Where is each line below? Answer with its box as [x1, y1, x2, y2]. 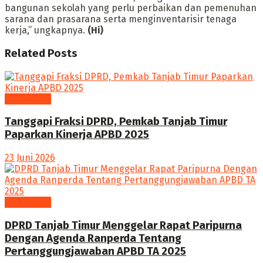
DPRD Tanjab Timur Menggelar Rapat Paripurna [5, 218, 242, 232]
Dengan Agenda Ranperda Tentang [5, 231, 181, 245]
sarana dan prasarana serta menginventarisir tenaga [5, 14, 237, 25]
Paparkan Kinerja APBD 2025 [5, 128, 149, 141]
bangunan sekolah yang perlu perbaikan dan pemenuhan [5, 2, 257, 14]
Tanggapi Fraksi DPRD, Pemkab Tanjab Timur [5, 115, 227, 129]
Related [5, 46, 45, 60]
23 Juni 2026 [5, 152, 55, 164]
